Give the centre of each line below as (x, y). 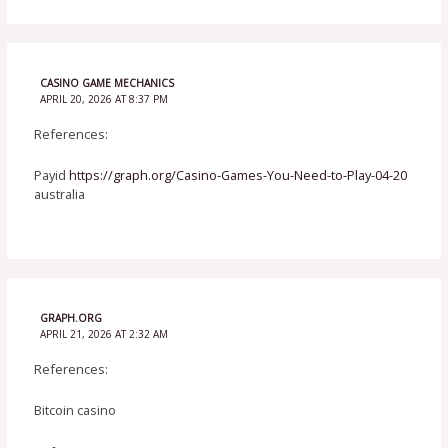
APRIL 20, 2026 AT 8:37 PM (103, 98)
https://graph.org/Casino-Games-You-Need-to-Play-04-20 (238, 175)
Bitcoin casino (75, 410)
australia (60, 194)
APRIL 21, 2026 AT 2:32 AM (103, 333)
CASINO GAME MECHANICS (106, 82)
